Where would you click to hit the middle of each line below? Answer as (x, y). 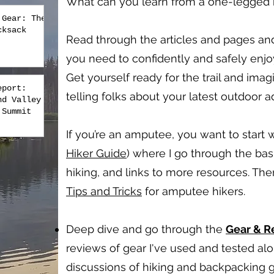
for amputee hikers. (195, 191)
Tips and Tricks (104, 191)
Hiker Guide (96, 153)
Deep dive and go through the (146, 229)
